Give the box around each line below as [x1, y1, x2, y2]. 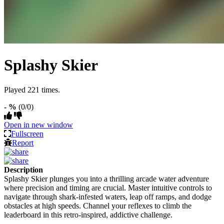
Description [4, 165, 43, 174]
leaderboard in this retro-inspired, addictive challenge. [4, 210, 172, 219]
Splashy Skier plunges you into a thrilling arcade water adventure [4, 174, 209, 183]
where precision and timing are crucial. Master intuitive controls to [4, 183, 212, 192]
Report [12, 138, 33, 147]
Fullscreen [11, 129, 43, 138]
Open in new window [4, 120, 73, 129]
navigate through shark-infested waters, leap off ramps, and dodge [4, 192, 211, 201]
